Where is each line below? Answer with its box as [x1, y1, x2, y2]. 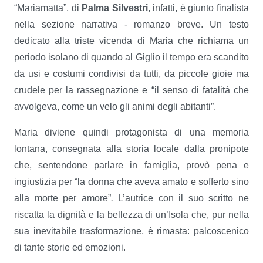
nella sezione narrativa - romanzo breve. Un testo [14, 19, 249, 29]
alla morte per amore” [14, 193, 111, 203]
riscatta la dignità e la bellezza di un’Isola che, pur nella [14, 210, 249, 220]
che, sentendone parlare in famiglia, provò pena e [14, 160, 249, 170]
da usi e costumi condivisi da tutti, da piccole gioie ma [14, 69, 249, 79]
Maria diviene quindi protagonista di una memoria [14, 127, 249, 137]
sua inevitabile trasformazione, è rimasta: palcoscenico [14, 226, 249, 236]
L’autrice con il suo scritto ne [118, 193, 249, 203]
